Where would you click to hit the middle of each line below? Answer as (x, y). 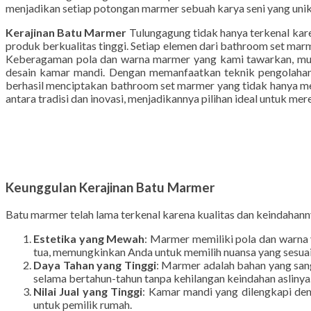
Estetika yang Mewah (89, 261)
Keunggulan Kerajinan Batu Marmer (110, 209)
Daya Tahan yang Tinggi (95, 287)
